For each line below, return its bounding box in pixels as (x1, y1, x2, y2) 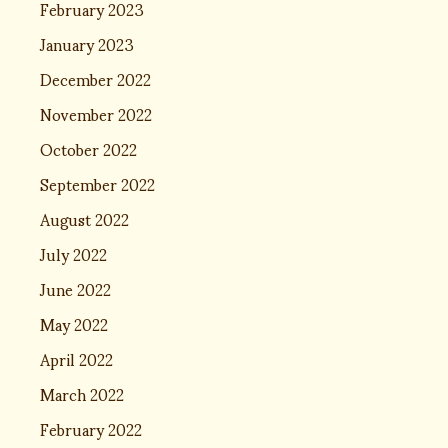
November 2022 (40, 89, 152, 137)
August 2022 (40, 194, 129, 242)
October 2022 (40, 124, 137, 172)
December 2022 (40, 54, 151, 102)
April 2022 (40, 334, 113, 382)
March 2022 (40, 369, 124, 417)
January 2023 (40, 19, 134, 67)
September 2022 (40, 159, 155, 207)
